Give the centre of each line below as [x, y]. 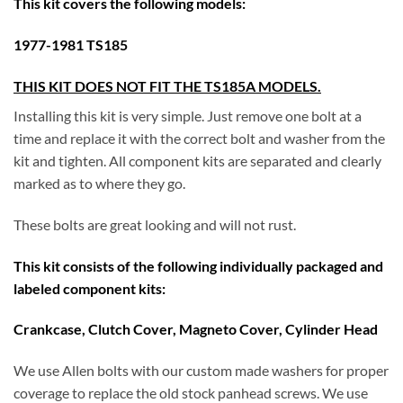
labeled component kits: [90, 288]
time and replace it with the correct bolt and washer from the [199, 139]
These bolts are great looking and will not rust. [155, 224]
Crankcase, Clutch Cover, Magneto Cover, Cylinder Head [196, 329]
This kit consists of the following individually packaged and [198, 265]
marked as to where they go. [99, 184]
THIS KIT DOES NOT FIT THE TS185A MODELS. [167, 86]
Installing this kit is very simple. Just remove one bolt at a [188, 116]
